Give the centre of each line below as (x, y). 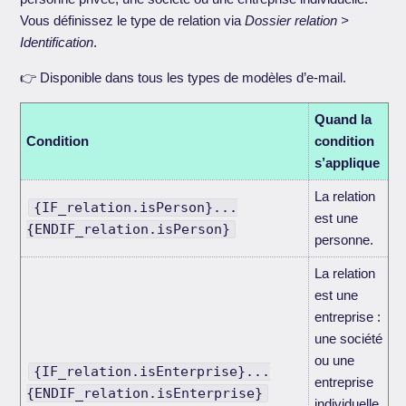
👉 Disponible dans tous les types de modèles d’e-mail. (184, 77)
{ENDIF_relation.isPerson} (129, 229)
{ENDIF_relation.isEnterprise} (145, 393)
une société (349, 338)
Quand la (343, 119)
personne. (344, 239)
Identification (57, 42)
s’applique (348, 162)
